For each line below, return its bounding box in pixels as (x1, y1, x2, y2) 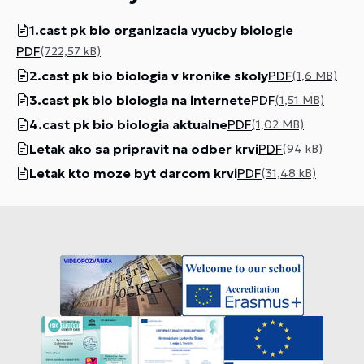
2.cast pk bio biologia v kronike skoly (29, 67, 268, 84)
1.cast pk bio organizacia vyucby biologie (29, 22, 293, 38)
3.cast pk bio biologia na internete (29, 92, 251, 108)
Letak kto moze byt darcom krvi (29, 165, 237, 181)
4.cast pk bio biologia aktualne (29, 116, 227, 132)
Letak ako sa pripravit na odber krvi (29, 141, 258, 157)
